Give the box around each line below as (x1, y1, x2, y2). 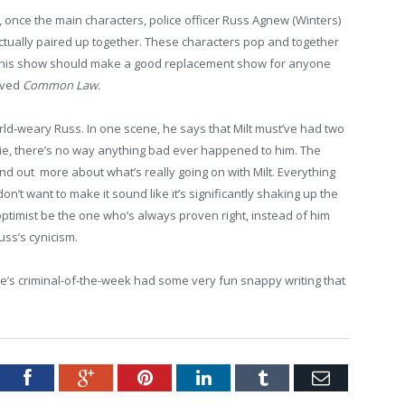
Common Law (23, 77, 98, 94)
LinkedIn (210, 368, 278, 387)
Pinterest (151, 368, 217, 387)
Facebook (30, 368, 101, 387)
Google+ (93, 368, 157, 387)
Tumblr (266, 368, 321, 387)
